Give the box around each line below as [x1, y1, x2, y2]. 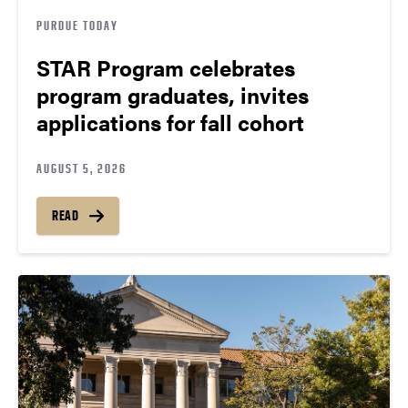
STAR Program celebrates [36, 51, 295, 83]
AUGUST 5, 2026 [36, 159, 127, 176]
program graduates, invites [36, 78, 309, 110]
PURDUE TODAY [36, 16, 118, 33]
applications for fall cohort [36, 106, 304, 138]
